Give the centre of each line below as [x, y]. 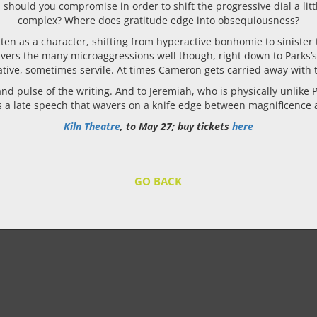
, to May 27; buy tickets [176, 126]
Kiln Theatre [92, 126]
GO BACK [158, 181]
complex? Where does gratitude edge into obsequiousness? [158, 20]
